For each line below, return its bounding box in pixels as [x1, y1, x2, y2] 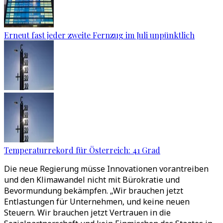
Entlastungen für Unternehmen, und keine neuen [4, 196, 190, 207]
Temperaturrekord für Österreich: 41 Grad [4, 145, 160, 155]
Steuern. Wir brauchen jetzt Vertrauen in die [4, 207, 171, 218]
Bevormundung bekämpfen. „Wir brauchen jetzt [4, 185, 183, 196]
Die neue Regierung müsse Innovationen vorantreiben [4, 163, 209, 174]
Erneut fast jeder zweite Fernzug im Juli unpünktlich [4, 30, 195, 40]
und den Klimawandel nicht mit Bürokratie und [4, 174, 180, 185]
